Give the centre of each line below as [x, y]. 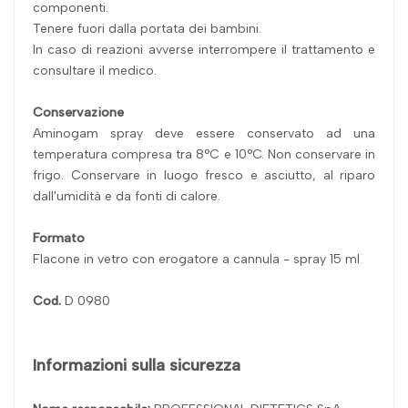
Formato [59, 238]
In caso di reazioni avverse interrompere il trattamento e [204, 49]
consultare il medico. [95, 70]
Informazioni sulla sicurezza [137, 365]
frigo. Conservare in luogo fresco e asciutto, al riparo [204, 175]
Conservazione [78, 112]
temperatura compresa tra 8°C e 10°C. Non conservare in [204, 154]
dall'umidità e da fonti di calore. [127, 196]
